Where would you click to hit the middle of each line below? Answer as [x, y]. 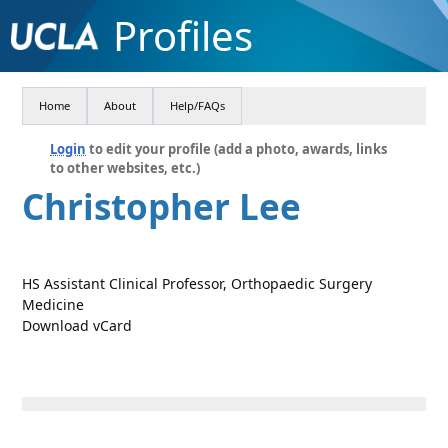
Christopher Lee [162, 206]
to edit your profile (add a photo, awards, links [237, 149]
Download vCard [77, 325]
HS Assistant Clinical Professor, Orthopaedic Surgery [197, 283]
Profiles [182, 35]
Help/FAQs [198, 105]
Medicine [53, 304]
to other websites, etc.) [125, 168]
